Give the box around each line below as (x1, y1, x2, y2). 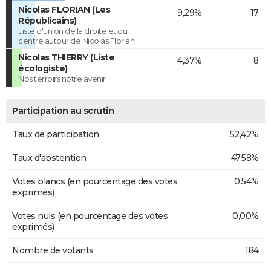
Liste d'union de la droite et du (18, 26, 127, 36)
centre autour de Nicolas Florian (18, 36, 134, 46)
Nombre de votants (12, 245, 94, 256)
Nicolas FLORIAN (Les (18, 4, 110, 16)
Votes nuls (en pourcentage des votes (12, 211, 168, 222)
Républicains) (18, 15, 77, 27)
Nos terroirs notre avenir (18, 74, 106, 84)
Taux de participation (12, 129, 99, 140)
